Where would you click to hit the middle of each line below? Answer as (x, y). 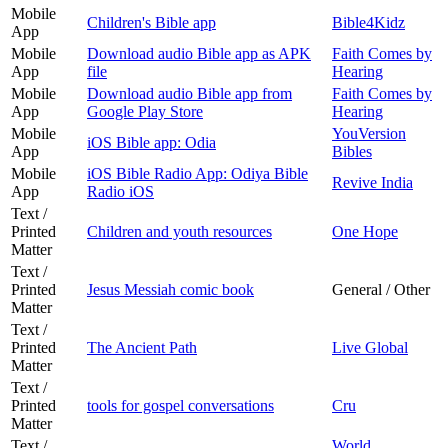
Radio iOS (120, 191)
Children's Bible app (151, 22)
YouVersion (369, 133)
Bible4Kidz (368, 22)
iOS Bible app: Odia (151, 142)
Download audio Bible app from (189, 93)
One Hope (365, 231)
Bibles (352, 151)
